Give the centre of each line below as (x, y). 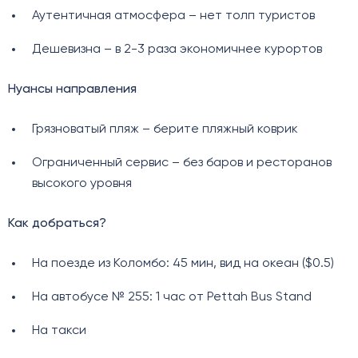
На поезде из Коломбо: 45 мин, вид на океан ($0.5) (183, 264)
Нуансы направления (72, 90)
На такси (59, 331)
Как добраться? (57, 224)
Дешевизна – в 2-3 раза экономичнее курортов (177, 50)
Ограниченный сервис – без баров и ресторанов (181, 163)
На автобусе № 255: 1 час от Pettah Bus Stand (171, 298)
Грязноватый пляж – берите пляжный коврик (165, 130)
